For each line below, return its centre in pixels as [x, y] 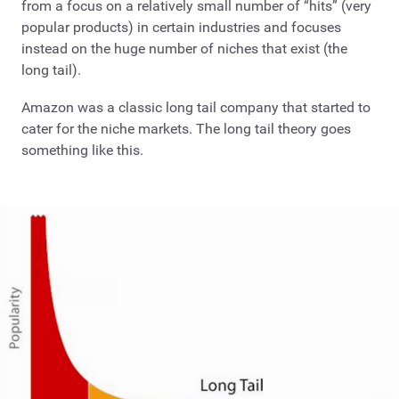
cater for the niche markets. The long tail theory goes [186, 128]
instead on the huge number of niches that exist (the [184, 49]
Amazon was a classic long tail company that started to [196, 107]
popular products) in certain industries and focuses [181, 28]
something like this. [82, 150]
